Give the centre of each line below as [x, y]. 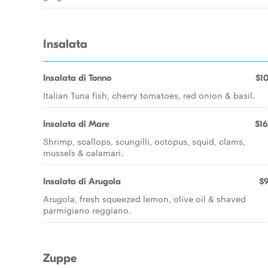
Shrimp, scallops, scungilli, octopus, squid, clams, [144, 141]
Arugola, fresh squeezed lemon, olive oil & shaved [144, 199]
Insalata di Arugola [82, 181]
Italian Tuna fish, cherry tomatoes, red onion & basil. [149, 95]
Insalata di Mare [76, 124]
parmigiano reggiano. [87, 210]
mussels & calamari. [83, 153]
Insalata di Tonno [77, 78]
